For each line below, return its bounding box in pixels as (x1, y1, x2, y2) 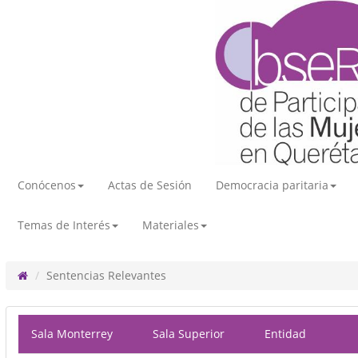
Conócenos (18, 177, 76, 193)
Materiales (142, 217, 199, 233)
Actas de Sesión (108, 177, 192, 193)
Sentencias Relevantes (46, 268, 166, 283)
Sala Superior (153, 326, 239, 341)
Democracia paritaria (216, 177, 328, 193)
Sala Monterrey (31, 326, 127, 341)
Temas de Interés (18, 217, 110, 233)
